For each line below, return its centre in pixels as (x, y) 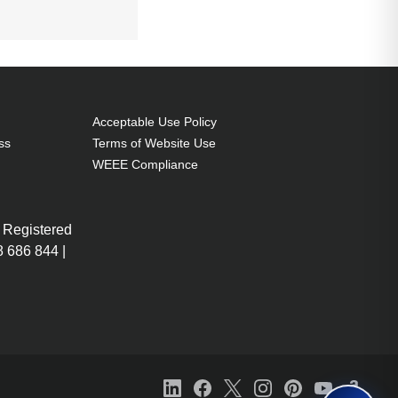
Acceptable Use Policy (155, 122)
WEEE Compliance (145, 165)
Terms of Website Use (154, 143)
